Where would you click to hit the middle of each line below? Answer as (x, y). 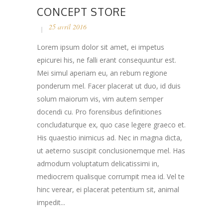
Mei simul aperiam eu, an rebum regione (102, 73)
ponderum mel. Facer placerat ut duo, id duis (109, 86)
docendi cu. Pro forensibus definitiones (99, 111)
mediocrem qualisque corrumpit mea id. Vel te (111, 176)
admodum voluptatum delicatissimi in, (98, 163)
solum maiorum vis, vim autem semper (100, 99)
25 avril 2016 (68, 26)
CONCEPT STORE (82, 11)
